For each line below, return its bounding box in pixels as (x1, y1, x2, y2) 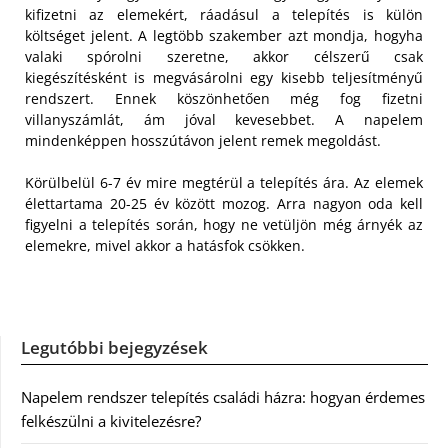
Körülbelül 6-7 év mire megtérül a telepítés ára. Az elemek (25, 172, 423, 192)
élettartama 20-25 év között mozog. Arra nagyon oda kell (25, 193, 423, 213)
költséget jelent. (25, 25, 133, 45)
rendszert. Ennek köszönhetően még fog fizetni (25, 88, 423, 108)
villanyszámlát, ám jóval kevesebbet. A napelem (25, 109, 423, 129)
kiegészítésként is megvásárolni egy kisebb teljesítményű (25, 67, 423, 87)
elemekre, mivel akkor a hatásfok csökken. (25, 235, 305, 255)
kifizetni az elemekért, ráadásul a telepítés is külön (25, 4, 423, 24)
